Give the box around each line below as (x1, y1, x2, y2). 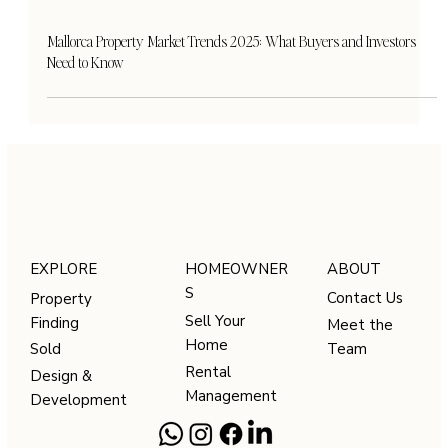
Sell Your (185, 401, 246, 422)
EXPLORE (30, 349, 98, 370)
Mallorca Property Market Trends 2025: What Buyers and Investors (46, 121, 416, 142)
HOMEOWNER (185, 348, 289, 369)
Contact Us (327, 378, 404, 399)
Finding (30, 402, 80, 423)
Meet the (327, 404, 394, 425)
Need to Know (46, 142, 124, 163)
